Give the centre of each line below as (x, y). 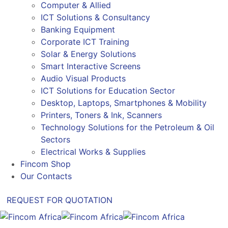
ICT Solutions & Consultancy (95, 17)
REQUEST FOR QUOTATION (60, 200)
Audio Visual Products (83, 78)
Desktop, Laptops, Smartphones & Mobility (124, 103)
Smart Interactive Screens (91, 66)
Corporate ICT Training (85, 42)
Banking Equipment (78, 30)
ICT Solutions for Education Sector (108, 91)
